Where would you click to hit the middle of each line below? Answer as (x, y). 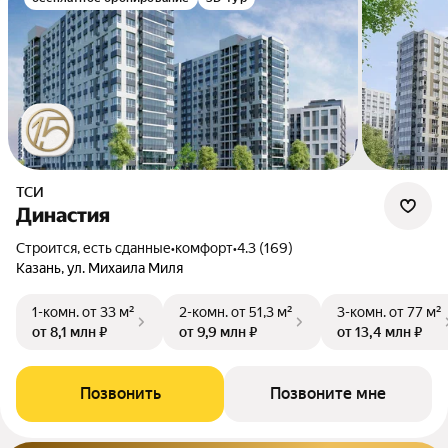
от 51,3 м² (262, 312)
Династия (63, 215)
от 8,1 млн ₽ (69, 332)
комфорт (204, 248)
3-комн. (361, 312)
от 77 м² (415, 312)
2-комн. (203, 312)
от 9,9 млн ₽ (218, 332)
